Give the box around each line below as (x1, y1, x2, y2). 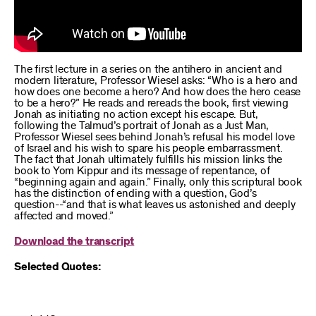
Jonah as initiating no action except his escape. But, (14, 109, 258, 120)
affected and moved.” (14, 210, 114, 221)
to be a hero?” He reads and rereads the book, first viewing (14, 97, 288, 109)
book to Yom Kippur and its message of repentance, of (14, 165, 270, 176)
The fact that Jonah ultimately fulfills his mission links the (14, 154, 283, 165)
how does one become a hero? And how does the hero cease (14, 86, 301, 97)
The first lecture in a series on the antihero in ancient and (14, 63, 282, 75)
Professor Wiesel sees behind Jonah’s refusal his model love (14, 131, 295, 142)
